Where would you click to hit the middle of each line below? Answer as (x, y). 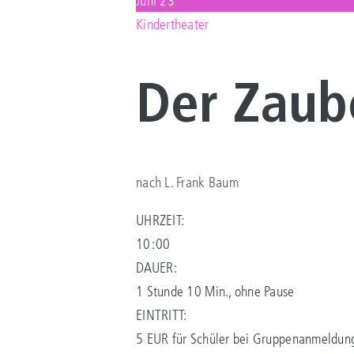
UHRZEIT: (161, 220)
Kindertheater (173, 23)
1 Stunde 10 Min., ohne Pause (215, 291)
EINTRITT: (162, 315)
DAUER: (157, 267)
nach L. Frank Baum (187, 182)
